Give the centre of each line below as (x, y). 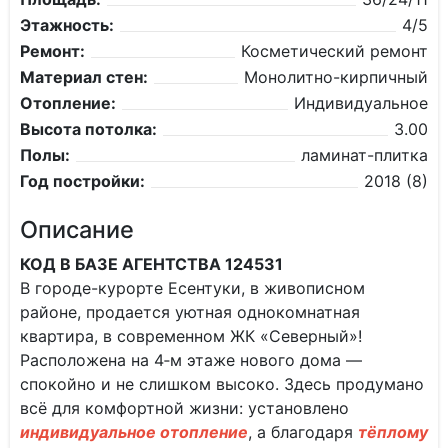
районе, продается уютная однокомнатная (190, 312)
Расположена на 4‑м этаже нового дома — (191, 360)
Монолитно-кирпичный (336, 77)
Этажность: (67, 25)
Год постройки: (82, 181)
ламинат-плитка (364, 155)
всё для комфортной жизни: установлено (184, 408)
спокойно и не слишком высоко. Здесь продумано (222, 384)
